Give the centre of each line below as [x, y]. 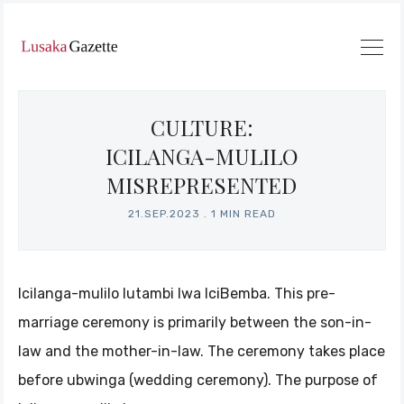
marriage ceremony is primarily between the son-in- [195, 322]
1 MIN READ [243, 214]
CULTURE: [202, 127]
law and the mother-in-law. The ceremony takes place [202, 351]
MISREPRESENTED [202, 185]
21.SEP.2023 [164, 214]
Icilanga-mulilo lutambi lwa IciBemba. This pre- [177, 294]
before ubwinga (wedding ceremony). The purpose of [198, 380]
